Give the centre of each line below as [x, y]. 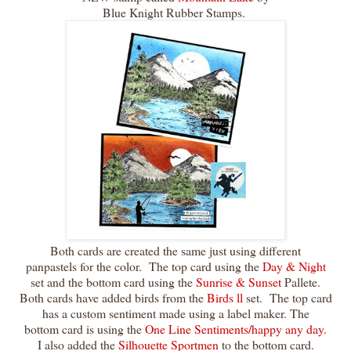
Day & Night [292, 266]
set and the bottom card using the [113, 282]
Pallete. [301, 282]
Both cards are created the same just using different [175, 251]
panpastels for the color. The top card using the [142, 266]
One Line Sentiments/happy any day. [236, 329]
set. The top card [287, 298]
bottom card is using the [85, 329]
